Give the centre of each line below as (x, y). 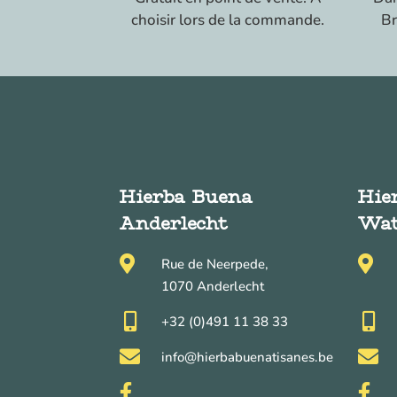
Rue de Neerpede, (214, 264)
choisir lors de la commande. (227, 19)
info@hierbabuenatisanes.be (247, 357)
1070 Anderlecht (212, 286)
